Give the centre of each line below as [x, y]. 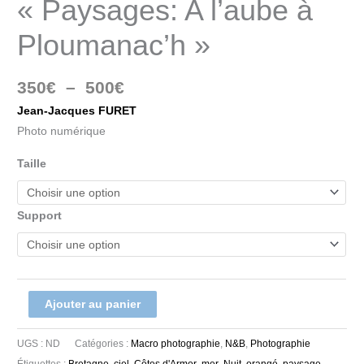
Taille [32, 164]
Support [40, 216]
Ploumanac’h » [114, 45]
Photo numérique [62, 132]
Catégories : [103, 344]
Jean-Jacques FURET [77, 111]
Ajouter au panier [92, 304]
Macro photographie [176, 344]
